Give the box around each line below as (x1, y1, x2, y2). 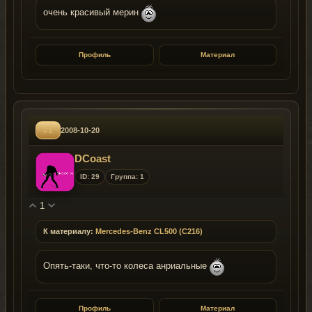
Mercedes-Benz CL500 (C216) (95, 227, 203, 235)
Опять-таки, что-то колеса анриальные (43, 261, 210, 272)
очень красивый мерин (43, 8, 141, 18)
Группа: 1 (111, 173, 144, 180)
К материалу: (43, 227, 93, 235)
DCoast (75, 153, 111, 164)
